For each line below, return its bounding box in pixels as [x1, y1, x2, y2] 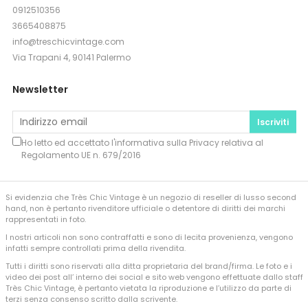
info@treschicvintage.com [12, 35, 124, 47]
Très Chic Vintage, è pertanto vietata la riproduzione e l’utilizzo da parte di [5, 282, 291, 294]
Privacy [188, 136, 219, 148]
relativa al [219, 136, 263, 148]
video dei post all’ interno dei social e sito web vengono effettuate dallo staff [5, 271, 303, 283]
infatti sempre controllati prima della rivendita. [5, 242, 186, 254]
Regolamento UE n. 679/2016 [21, 148, 141, 161]
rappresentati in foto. [5, 213, 86, 225]
